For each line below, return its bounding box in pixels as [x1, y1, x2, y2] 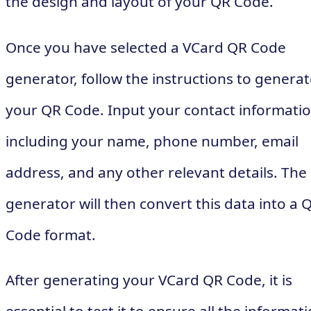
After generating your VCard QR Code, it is [6, 270, 292, 290]
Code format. [6, 224, 96, 244]
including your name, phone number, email [6, 131, 299, 151]
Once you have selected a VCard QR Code [6, 37, 286, 57]
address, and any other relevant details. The [6, 162, 307, 182]
